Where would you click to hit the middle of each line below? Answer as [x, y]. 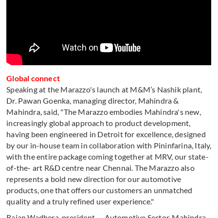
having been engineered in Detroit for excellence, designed [106, 134]
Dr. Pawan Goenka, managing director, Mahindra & [93, 100]
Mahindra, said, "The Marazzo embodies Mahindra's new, [104, 112]
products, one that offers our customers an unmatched [100, 190]
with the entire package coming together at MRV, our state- [108, 156]
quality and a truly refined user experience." [80, 201]
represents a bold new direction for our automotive [94, 179]
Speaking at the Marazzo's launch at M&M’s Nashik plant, [104, 89]
